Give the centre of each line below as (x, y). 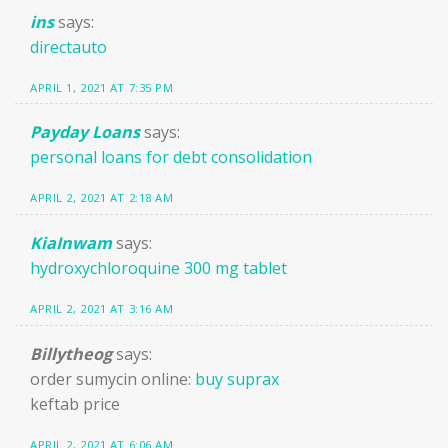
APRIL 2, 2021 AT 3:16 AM (102, 309)
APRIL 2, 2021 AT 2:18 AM (102, 198)
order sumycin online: (112, 379)
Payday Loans (85, 132)
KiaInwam (71, 243)
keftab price (75, 404)
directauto (68, 46)
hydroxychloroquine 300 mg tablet (158, 268)
